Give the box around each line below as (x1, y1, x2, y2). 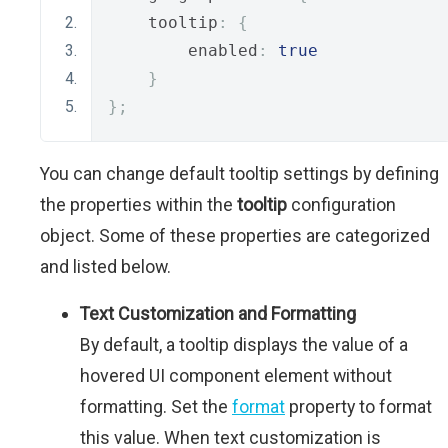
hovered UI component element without (80, 365, 392, 387)
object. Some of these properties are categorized (40, 225, 430, 247)
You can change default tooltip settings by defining (40, 163, 439, 185)
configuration (287, 194, 396, 216)
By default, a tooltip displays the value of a (80, 334, 408, 356)
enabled (108, 41, 258, 61)
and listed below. (40, 256, 171, 278)
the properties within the (40, 194, 237, 216)
